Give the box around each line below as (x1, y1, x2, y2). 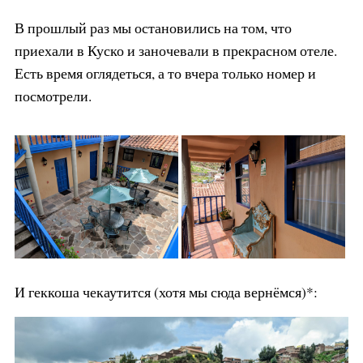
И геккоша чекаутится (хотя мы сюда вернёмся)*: (14, 281, 318, 301)
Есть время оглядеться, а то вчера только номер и (14, 63, 316, 83)
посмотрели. (14, 86, 92, 106)
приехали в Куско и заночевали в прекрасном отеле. (14, 41, 337, 61)
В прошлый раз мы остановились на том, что (14, 18, 292, 38)
